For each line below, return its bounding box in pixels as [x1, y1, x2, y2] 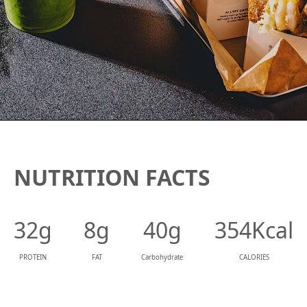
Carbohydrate [141, 253, 183, 262]
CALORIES [238, 253, 269, 262]
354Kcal [214, 215, 293, 245]
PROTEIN [19, 253, 47, 262]
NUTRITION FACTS [14, 162, 210, 193]
